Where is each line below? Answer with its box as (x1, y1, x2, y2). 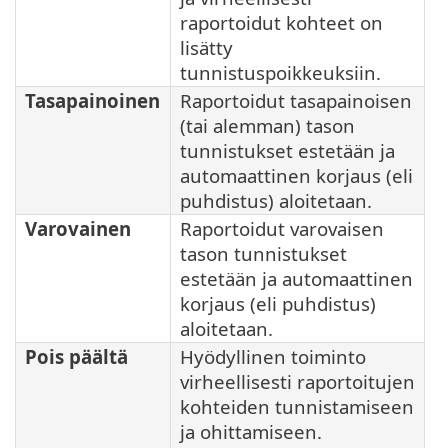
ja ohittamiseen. (180, 419, 322, 445)
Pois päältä (25, 344, 128, 370)
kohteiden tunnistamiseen (180, 394, 414, 420)
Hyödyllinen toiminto (180, 344, 366, 370)
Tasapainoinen (25, 88, 160, 114)
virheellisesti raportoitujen (180, 369, 415, 395)
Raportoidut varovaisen (180, 216, 384, 242)
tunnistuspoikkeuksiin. (180, 60, 381, 86)
